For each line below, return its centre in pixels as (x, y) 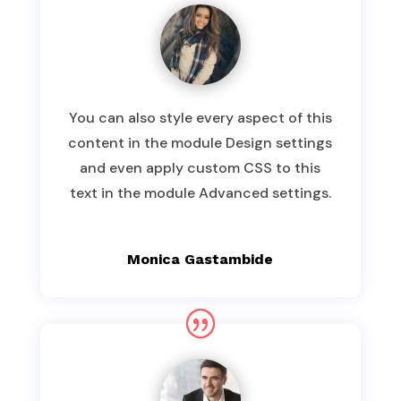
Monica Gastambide (200, 259)
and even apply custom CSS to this (200, 168)
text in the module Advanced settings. (200, 193)
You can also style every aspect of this (200, 118)
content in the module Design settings (200, 143)
